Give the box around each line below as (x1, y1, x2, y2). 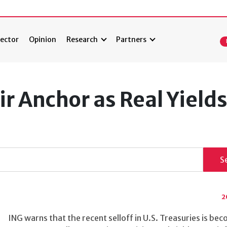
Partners (116, 35, 147, 45)
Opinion (29, 35, 57, 45)
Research (66, 35, 98, 45)
